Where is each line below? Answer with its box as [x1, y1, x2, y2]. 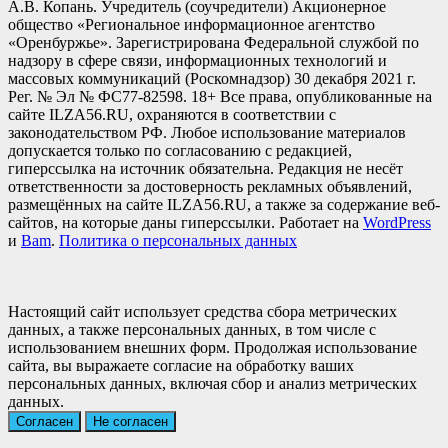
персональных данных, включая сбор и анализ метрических [8, 375, 417, 393]
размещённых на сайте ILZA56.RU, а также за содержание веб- [8, 196, 440, 214]
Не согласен [93, 414, 168, 430]
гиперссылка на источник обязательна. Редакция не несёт [8, 160, 403, 178]
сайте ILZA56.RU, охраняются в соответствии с [8, 106, 336, 124]
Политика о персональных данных [59, 232, 297, 250]
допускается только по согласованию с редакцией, [8, 142, 352, 160]
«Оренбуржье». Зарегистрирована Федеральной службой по [8, 34, 419, 52]
